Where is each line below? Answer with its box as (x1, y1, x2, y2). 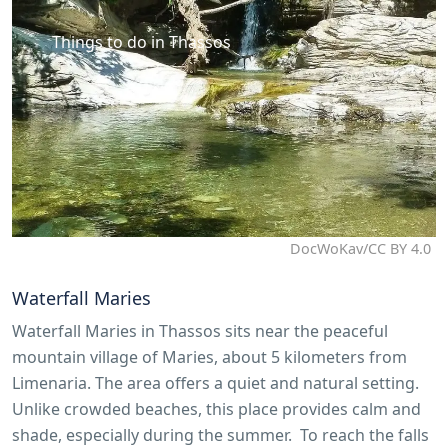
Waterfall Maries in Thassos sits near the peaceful (12, 320, 388, 343)
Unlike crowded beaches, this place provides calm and (12, 398, 421, 421)
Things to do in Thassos (52, 30, 231, 53)
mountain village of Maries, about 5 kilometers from (12, 346, 407, 369)
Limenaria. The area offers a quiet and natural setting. (12, 372, 419, 395)
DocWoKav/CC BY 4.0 (290, 239, 431, 259)
